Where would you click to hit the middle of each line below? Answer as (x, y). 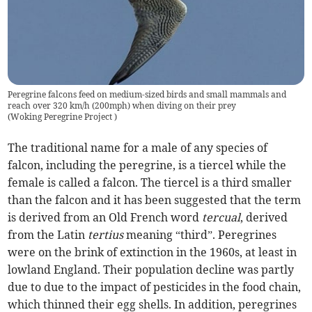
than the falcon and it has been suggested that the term (155, 200)
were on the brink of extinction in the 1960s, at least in (153, 252)
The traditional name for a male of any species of (138, 147)
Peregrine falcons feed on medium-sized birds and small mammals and (147, 94)
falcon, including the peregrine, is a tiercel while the (147, 165)
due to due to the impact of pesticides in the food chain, (155, 287)
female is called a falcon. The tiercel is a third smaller (150, 182)
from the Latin (48, 234)
